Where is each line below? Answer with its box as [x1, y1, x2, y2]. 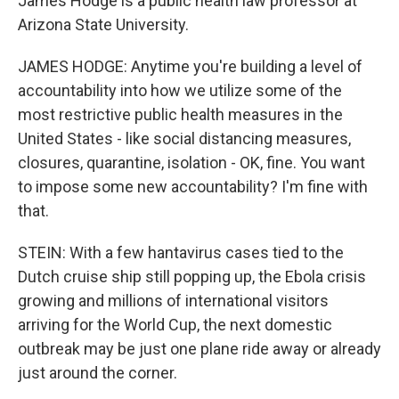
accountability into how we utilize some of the [18, 81, 342, 100]
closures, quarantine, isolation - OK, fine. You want [18, 153, 365, 172]
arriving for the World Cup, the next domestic [18, 315, 332, 334]
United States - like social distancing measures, [18, 129, 351, 148]
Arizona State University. [18, 15, 189, 34]
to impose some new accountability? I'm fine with [18, 177, 368, 196]
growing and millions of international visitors [18, 291, 329, 310]
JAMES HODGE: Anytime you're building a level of [18, 57, 362, 76]
